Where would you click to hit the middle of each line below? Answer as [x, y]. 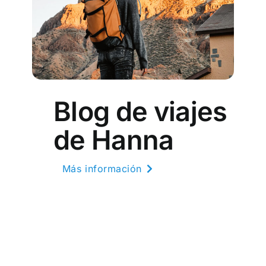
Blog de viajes [140, 111]
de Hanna [113, 140]
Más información [102, 168]
